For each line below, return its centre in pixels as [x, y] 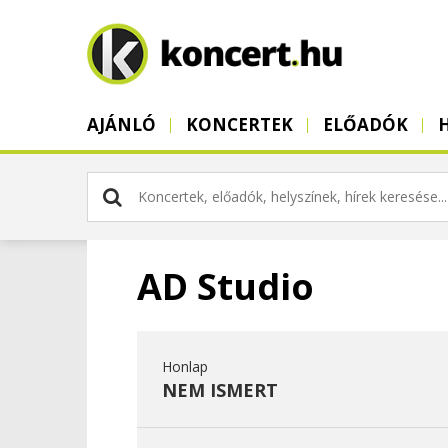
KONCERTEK [239, 124]
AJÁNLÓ [121, 124]
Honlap [185, 366]
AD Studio [225, 286]
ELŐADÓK [365, 124]
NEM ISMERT [220, 390]
